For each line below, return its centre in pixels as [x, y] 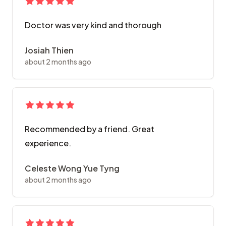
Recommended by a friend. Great [90, 129]
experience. [48, 143]
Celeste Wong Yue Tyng [72, 168]
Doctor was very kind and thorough [93, 25]
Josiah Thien [49, 50]
